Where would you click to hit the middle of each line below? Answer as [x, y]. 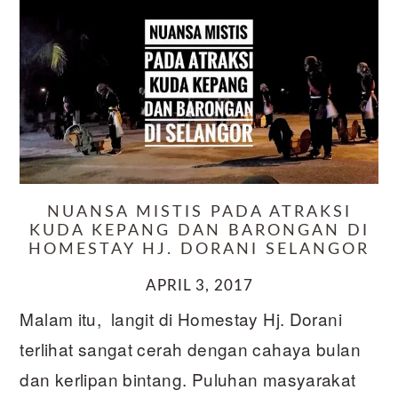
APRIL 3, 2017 [199, 285]
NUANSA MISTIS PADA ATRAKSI [199, 212]
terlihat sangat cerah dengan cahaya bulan [190, 348]
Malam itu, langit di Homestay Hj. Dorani [181, 318]
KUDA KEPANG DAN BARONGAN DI [199, 231]
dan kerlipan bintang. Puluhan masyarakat [188, 378]
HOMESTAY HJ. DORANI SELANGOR [199, 249]
